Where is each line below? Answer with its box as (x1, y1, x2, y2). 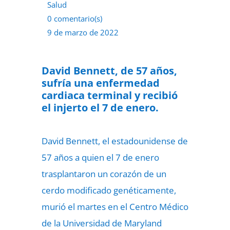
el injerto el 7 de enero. (41, 101, 159, 114)
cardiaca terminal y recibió (41, 88, 178, 102)
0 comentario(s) (47, 13, 102, 24)
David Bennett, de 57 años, (41, 64, 177, 78)
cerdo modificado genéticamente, (41, 184, 176, 196)
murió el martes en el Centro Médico (41, 201, 188, 213)
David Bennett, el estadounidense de (41, 135, 188, 147)
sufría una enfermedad (41, 76, 160, 90)
